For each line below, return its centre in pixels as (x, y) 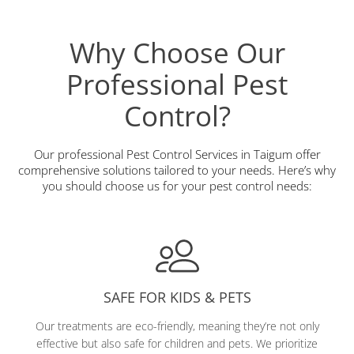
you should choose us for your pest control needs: (177, 186)
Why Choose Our (177, 53)
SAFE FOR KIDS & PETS (177, 297)
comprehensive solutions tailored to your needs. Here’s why (177, 170)
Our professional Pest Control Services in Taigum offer (177, 154)
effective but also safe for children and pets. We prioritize (177, 343)
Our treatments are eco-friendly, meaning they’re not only (177, 326)
